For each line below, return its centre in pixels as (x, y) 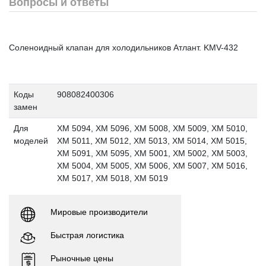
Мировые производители (99, 212)
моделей (31, 140)
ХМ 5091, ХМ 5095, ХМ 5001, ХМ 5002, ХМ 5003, (152, 153)
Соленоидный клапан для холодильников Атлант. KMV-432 (123, 47)
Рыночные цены (82, 258)
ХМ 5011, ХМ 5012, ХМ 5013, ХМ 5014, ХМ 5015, (152, 140)
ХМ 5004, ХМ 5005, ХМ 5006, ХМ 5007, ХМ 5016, (152, 165)
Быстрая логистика (87, 235)
